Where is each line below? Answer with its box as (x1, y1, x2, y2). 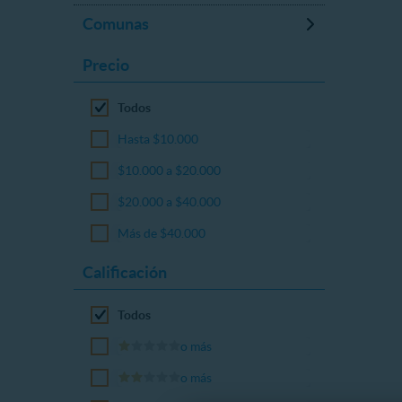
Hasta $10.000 (118, 132, 199, 146)
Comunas (83, 14, 149, 33)
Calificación (83, 263, 167, 282)
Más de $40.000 (118, 226, 206, 240)
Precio (83, 56, 129, 74)
